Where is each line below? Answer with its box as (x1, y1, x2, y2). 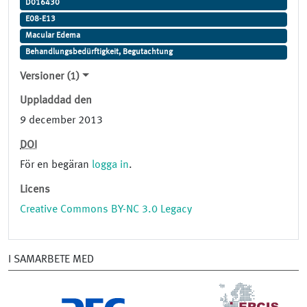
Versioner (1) (20, 71, 79, 83)
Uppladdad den (20, 95, 92, 107)
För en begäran (20, 160, 92, 171)
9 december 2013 (20, 115, 103, 127)
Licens (20, 184, 50, 196)
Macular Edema (25, 32, 80, 40)
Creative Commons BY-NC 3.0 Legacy (20, 204, 192, 216)
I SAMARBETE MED (8, 254, 94, 266)
